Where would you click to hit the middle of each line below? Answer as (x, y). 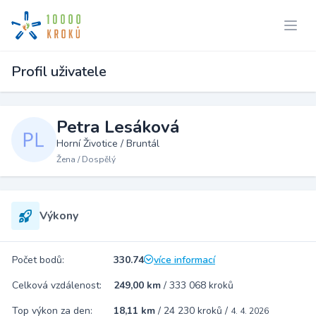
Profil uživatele (59, 72)
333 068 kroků (201, 285)
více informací (184, 260)
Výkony (59, 216)
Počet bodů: (38, 260)
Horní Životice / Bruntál (108, 144)
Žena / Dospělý (86, 159)
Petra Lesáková (118, 127)
